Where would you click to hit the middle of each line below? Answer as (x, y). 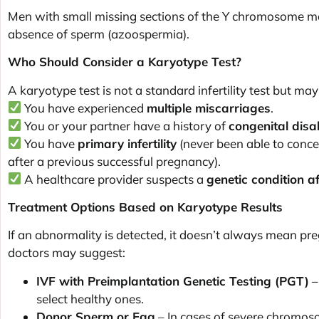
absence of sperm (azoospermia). (99, 33)
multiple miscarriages (209, 108)
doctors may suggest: (67, 253)
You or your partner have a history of (125, 125)
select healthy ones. (90, 298)
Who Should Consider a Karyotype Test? (125, 62)
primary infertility (127, 143)
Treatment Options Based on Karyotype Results (145, 206)
